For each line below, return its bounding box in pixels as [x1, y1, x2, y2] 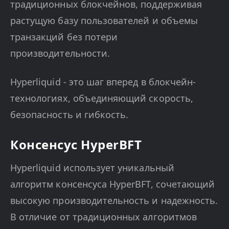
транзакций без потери [10, 31, 118, 43]
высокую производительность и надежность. [10, 194, 218, 207]
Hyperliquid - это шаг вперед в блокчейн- [10, 76, 196, 88]
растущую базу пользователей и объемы [10, 14, 198, 27]
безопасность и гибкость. [10, 108, 129, 121]
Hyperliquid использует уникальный [10, 162, 174, 174]
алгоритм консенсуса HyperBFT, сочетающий [10, 178, 215, 190]
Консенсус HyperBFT [10, 136, 142, 153]
